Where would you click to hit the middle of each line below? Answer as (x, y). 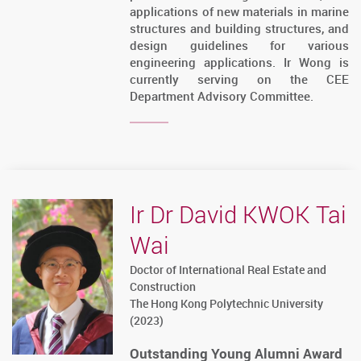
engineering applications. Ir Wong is (239, 62)
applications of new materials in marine (239, 12)
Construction (163, 287)
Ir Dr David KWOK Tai (239, 215)
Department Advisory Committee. (222, 96)
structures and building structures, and (239, 29)
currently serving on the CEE (239, 79)
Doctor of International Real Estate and (228, 270)
